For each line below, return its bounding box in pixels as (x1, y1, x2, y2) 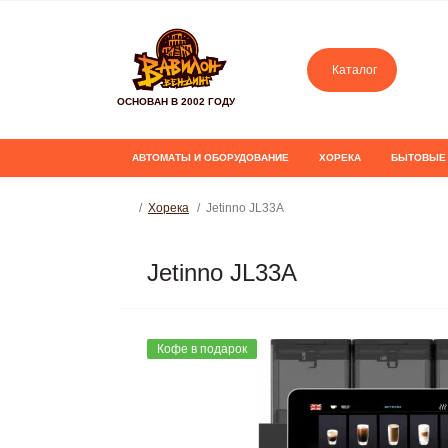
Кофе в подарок (157, 342, 247, 356)
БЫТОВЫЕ (391, 152, 446, 163)
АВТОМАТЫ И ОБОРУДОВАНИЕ (132, 152, 289, 163)
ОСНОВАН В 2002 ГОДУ (117, 96, 235, 108)
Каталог (332, 63, 377, 77)
